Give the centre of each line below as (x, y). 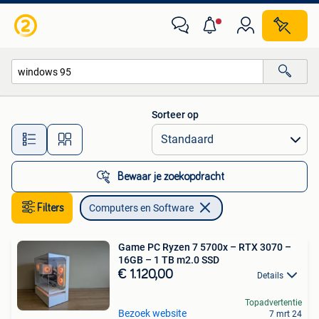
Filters (51, 208)
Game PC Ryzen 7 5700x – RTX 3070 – (205, 247)
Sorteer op (175, 115)
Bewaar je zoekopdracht (171, 177)
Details (270, 276)
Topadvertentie (273, 303)
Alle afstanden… (150, 133)
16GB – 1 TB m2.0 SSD (169, 260)
